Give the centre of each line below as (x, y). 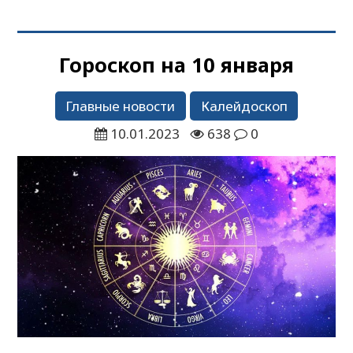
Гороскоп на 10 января (176, 64)
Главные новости (121, 106)
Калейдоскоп (244, 106)
